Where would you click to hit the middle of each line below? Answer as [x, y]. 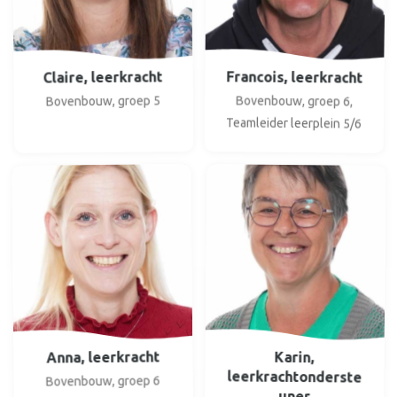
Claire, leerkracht [103, 76]
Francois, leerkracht [294, 76]
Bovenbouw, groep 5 [103, 100]
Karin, [294, 357]
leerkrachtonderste [294, 376]
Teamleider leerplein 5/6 [293, 122]
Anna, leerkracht [103, 357]
